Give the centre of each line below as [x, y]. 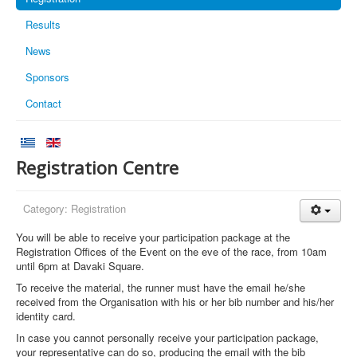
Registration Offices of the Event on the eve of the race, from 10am [171, 251]
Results [43, 24]
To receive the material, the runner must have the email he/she [161, 287]
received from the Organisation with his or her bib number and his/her [175, 301]
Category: [47, 208]
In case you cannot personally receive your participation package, [167, 337]
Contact [43, 103]
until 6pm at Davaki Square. [80, 265]
